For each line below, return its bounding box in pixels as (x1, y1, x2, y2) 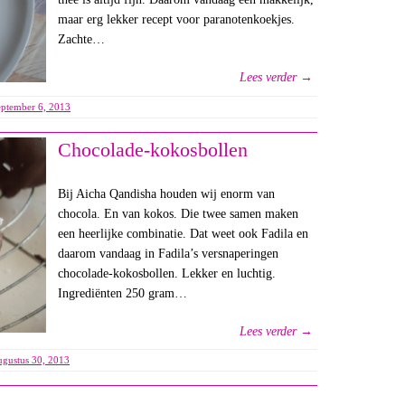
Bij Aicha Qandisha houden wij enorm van (57, 187, 275, 202)
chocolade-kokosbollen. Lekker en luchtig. (57, 267, 276, 281)
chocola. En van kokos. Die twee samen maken (57, 207, 298, 221)
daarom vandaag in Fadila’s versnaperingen (57, 247, 278, 261)
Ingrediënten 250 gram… (57, 287, 187, 301)
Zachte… (57, 33, 105, 47)
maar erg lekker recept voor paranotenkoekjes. (57, 13, 295, 27)
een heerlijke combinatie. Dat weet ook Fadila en (57, 227, 308, 241)
